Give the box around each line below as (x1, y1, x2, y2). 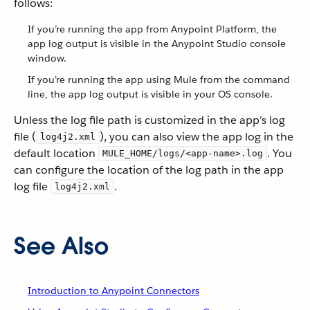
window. (28, 52, 66, 64)
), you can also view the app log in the (100, 129, 293, 144)
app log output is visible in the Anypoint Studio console (28, 37, 286, 50)
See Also (14, 231, 109, 261)
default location (14, 146, 98, 161)
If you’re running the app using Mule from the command (28, 73, 290, 86)
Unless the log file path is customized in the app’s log (14, 113, 285, 127)
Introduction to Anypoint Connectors (28, 284, 199, 297)
